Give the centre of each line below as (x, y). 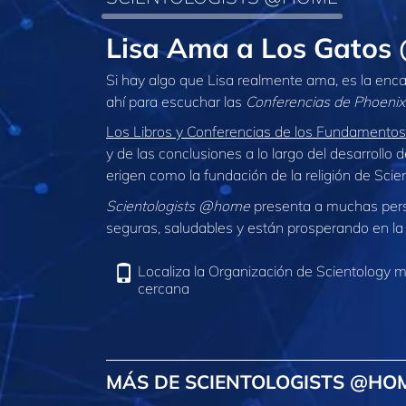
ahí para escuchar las (176, 101)
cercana (164, 289)
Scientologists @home (178, 205)
